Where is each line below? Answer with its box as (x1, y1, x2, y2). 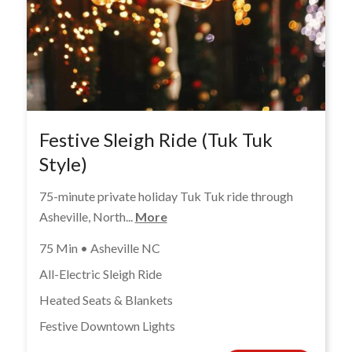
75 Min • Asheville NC (38, 240, 160, 255)
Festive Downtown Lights (38, 317, 175, 333)
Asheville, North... (38, 209, 135, 225)
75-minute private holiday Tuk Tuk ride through (38, 189, 293, 204)
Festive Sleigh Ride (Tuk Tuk (38, 127, 273, 151)
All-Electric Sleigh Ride (38, 266, 162, 281)
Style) (38, 152, 87, 175)
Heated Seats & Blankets (38, 291, 173, 307)
